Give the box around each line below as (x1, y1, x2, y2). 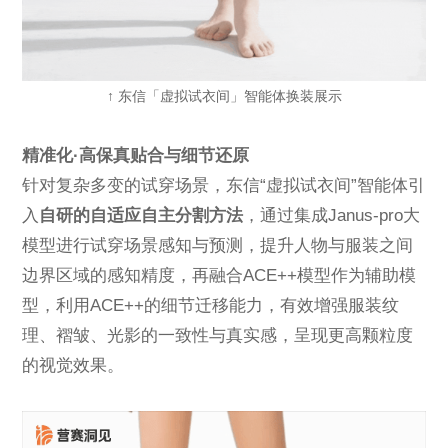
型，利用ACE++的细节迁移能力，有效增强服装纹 (22, 296, 400, 316)
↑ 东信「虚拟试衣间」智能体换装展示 (106, 88, 342, 105)
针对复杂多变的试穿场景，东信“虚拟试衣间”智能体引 (22, 176, 426, 196)
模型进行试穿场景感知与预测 (22, 236, 244, 256)
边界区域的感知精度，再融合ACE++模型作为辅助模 (22, 266, 417, 286)
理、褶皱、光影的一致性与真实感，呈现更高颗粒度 (22, 326, 414, 346)
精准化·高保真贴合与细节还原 (22, 146, 250, 166)
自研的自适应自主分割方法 (39, 206, 244, 226)
